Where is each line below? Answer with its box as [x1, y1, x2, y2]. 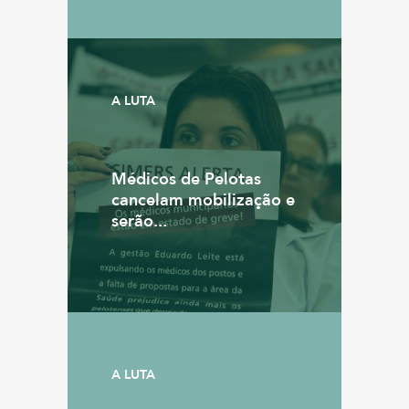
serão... [111, 210, 167, 233]
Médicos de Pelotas [111, 168, 261, 191]
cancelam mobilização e [111, 189, 295, 212]
